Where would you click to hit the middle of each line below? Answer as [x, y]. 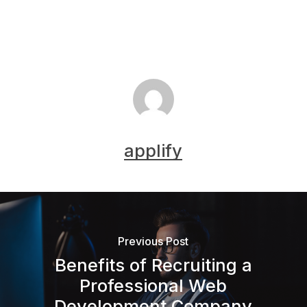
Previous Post [153, 241]
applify [153, 151]
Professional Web [153, 285]
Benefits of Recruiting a [153, 265]
